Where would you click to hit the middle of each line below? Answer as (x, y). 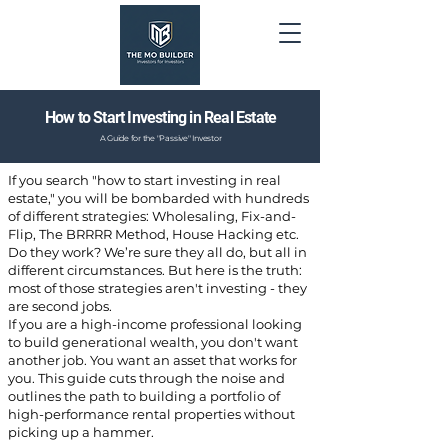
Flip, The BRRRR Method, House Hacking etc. (153, 234)
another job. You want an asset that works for (152, 360)
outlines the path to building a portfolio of (144, 396)
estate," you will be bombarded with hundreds (158, 198)
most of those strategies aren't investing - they (157, 288)
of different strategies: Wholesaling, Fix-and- (152, 216)
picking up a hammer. (81, 432)
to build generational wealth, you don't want (153, 342)
